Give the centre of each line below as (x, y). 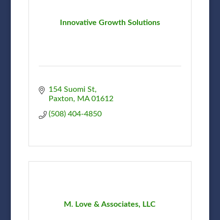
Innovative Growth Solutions (110, 22)
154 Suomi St (71, 89)
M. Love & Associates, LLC (110, 204)
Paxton (61, 98)
